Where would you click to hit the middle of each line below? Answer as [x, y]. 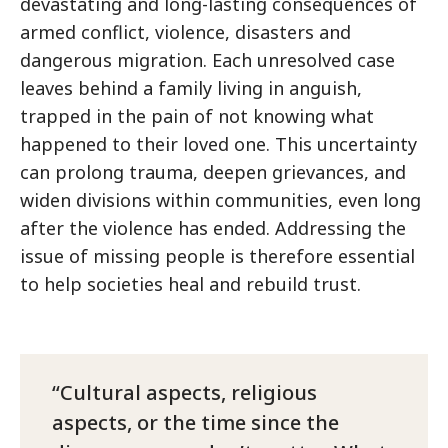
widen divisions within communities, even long [220, 199]
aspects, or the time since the [195, 422]
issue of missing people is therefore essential [217, 255]
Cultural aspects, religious [188, 392]
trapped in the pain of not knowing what [197, 115]
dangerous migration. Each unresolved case [207, 59]
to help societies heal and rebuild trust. [190, 283]
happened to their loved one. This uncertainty [218, 143]
